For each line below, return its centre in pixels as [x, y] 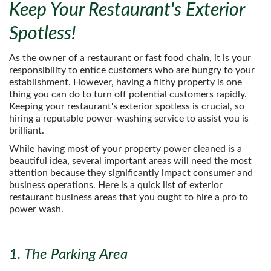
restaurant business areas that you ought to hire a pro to [129, 197]
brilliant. [27, 131]
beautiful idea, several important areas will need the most [130, 161]
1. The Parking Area [68, 255]
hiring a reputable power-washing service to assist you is [129, 119]
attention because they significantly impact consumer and [131, 173]
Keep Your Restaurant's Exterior [127, 10]
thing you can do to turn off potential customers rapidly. [128, 94]
